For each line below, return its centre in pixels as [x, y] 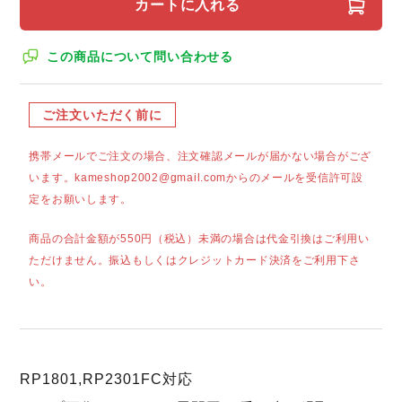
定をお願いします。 [80, 199]
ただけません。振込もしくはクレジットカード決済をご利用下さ [195, 260]
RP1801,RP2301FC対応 [106, 379]
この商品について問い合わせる [140, 56]
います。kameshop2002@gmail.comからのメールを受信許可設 [196, 177]
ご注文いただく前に [102, 114]
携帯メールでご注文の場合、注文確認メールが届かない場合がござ [201, 156]
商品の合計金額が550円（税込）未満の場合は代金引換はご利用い [199, 238]
